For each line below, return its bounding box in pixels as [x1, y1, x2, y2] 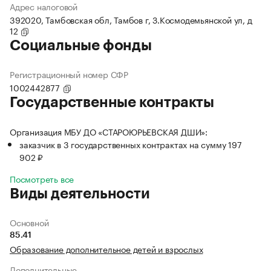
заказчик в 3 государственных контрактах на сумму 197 [19, 137, 242, 151]
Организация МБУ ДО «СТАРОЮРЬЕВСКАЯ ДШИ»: [10, 125, 207, 139]
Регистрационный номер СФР [10, 67, 128, 81]
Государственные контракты [10, 95, 214, 110]
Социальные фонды [10, 38, 152, 53]
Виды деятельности [10, 186, 150, 201]
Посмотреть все [10, 172, 74, 186]
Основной [10, 215, 49, 229]
